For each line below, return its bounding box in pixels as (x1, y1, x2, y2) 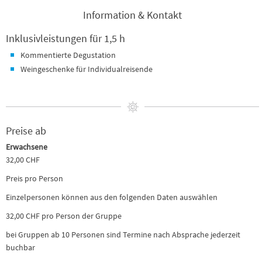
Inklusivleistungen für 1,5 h (6, 32, 125, 45)
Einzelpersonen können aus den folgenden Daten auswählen (6, 192, 219, 203)
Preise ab (6, 124, 46, 138)
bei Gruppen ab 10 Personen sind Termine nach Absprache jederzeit (6, 229, 240, 240)
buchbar (6, 242, 35, 253)
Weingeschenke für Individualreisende (20, 64, 154, 74)
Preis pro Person (6, 173, 63, 184)
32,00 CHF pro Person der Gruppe (6, 211, 122, 222)
